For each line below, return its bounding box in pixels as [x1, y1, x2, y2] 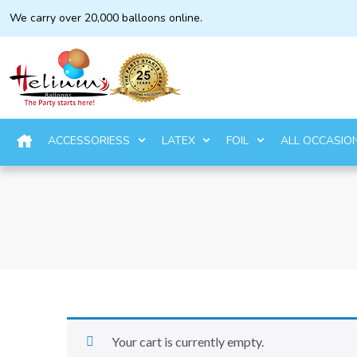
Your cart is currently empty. [112, 334, 264, 349]
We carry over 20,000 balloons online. [10, 10, 202, 25]
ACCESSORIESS [48, 133, 133, 148]
